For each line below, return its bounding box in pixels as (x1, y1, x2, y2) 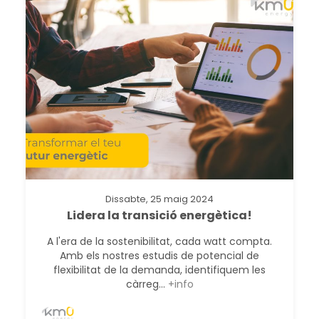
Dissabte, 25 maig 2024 (105, 192, 214, 206)
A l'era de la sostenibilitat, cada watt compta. (47, 234, 272, 249)
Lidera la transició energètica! (67, 206, 252, 224)
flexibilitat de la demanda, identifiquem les (53, 262, 266, 277)
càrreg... (125, 276, 168, 291)
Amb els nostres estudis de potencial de (60, 248, 259, 263)
